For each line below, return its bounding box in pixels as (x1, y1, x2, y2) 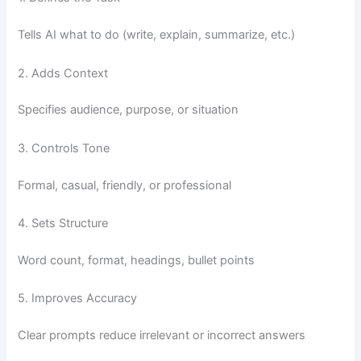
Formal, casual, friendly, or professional (18, 177, 232, 193)
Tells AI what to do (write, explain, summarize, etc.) (18, 27, 296, 43)
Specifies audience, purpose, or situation (18, 102, 239, 118)
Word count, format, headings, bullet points (18, 252, 255, 268)
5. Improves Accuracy (18, 291, 138, 306)
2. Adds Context (18, 65, 109, 81)
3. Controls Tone (18, 140, 110, 156)
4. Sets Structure (18, 216, 109, 231)
